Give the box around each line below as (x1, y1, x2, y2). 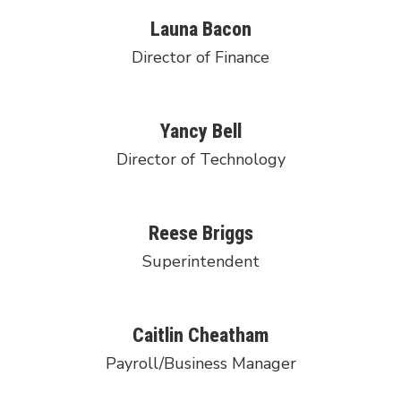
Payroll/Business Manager (105, 353, 296, 374)
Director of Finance (132, 47, 269, 68)
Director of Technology (115, 149, 286, 170)
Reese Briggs (148, 222, 253, 244)
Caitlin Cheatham (132, 324, 269, 346)
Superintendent (141, 251, 260, 272)
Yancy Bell (159, 120, 242, 142)
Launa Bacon (149, 18, 252, 40)
